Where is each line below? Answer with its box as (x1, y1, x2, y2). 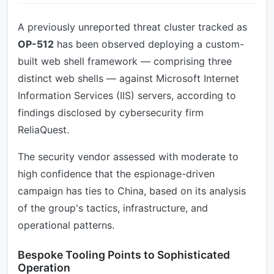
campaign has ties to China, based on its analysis (18, 185, 246, 197)
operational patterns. (18, 219, 114, 231)
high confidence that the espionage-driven (18, 168, 215, 180)
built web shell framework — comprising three (18, 55, 232, 67)
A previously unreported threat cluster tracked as (18, 21, 247, 33)
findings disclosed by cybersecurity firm (18, 106, 204, 119)
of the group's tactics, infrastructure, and (18, 202, 208, 214)
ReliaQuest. (18, 124, 69, 136)
